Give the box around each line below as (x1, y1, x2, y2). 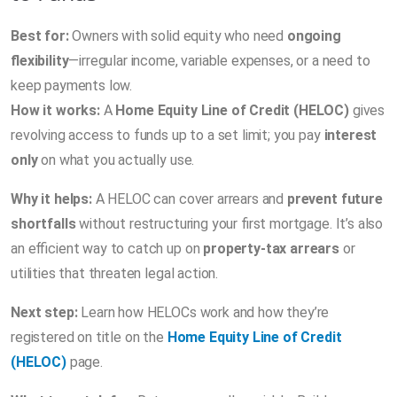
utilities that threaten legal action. (11, 264, 219, 282)
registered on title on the (11, 328, 167, 346)
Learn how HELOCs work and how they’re (77, 303, 330, 321)
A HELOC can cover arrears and (91, 190, 287, 207)
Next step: (11, 303, 78, 321)
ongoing (286, 27, 341, 44)
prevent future (286, 190, 383, 207)
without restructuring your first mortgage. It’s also (75, 214, 384, 232)
